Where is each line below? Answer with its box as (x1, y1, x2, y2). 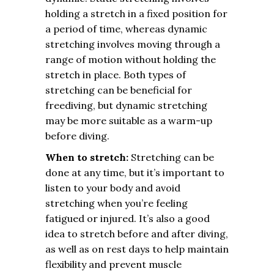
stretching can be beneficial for (45, 84, 192, 96)
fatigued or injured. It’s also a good (45, 212, 210, 224)
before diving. (45, 130, 109, 142)
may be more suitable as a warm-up (45, 114, 212, 127)
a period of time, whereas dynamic (45, 23, 207, 35)
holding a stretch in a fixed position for (45, 7, 228, 20)
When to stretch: (45, 151, 128, 163)
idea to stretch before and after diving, (45, 228, 228, 240)
